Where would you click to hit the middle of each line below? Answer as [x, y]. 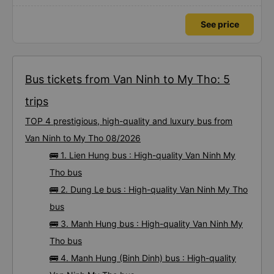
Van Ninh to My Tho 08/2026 [83, 138]
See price [220, 24]
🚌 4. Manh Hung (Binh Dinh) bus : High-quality [143, 258]
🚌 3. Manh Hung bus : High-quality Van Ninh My [146, 224]
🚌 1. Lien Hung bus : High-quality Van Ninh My [143, 155]
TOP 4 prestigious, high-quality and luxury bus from [129, 121]
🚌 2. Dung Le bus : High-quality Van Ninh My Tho [149, 189]
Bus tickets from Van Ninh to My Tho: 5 [128, 79]
